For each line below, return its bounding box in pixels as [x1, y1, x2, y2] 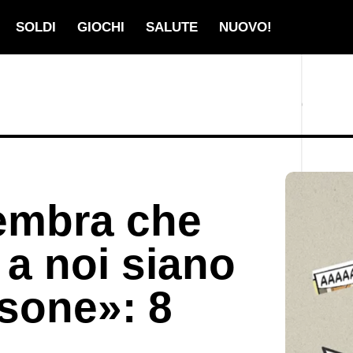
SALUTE [146, 20, 198, 35]
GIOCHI [77, 20, 124, 35]
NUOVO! [219, 20, 272, 35]
